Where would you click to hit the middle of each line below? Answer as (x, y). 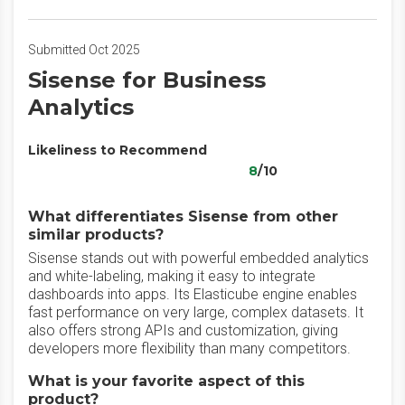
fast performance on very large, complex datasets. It (196, 312)
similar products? (96, 235)
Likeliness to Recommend (118, 150)
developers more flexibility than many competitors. (189, 348)
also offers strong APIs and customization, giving (183, 330)
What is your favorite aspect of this (166, 381)
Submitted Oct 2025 (84, 50)
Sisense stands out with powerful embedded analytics (198, 258)
